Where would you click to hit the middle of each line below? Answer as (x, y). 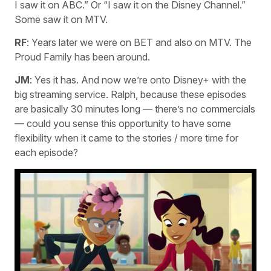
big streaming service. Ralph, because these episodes (130, 95)
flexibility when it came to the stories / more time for (126, 138)
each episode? (46, 153)
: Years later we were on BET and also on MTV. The (139, 43)
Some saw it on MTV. (61, 19)
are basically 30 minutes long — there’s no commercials (135, 109)
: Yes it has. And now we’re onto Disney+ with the (138, 80)
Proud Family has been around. (82, 57)
